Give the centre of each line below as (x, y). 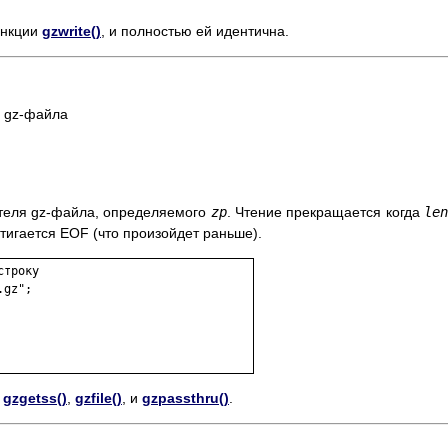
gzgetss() (35, 398)
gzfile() (98, 398)
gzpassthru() (185, 398)
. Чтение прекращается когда (325, 212)
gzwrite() (71, 31)
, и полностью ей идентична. (195, 31)
